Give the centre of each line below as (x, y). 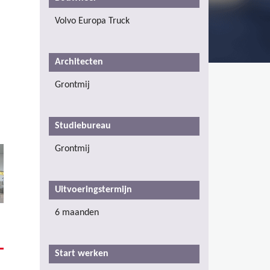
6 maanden (77, 212)
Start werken (82, 253)
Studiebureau (84, 126)
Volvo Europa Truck (92, 21)
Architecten (80, 62)
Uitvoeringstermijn (93, 190)
